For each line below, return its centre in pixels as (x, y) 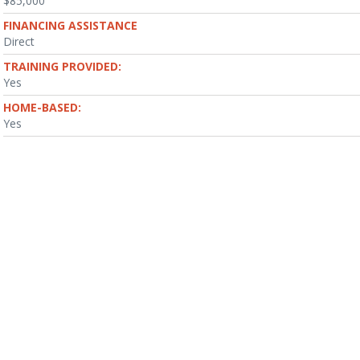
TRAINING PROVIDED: (62, 66)
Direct (19, 41)
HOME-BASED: (42, 107)
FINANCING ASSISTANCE (70, 25)
